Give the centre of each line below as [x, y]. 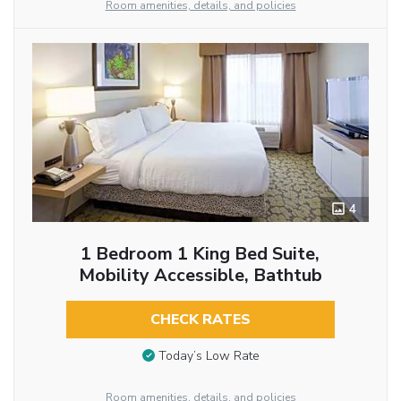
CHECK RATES [200, 319]
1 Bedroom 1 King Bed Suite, [200, 253]
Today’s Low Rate [209, 356]
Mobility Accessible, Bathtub [200, 275]
